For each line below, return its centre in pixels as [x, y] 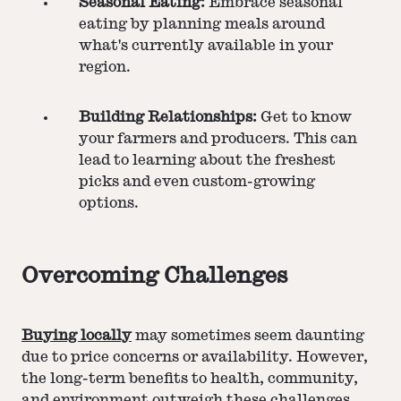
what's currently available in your [206, 45]
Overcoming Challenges [154, 276]
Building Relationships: [168, 117]
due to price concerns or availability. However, [195, 358]
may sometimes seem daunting [248, 336]
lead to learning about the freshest [207, 160]
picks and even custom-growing [197, 181]
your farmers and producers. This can [218, 138]
